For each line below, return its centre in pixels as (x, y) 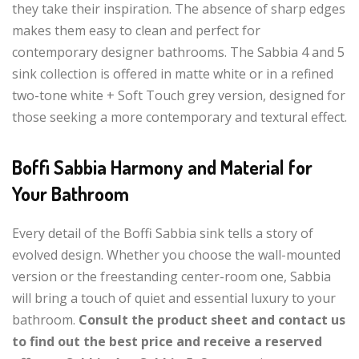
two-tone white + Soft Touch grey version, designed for (179, 95)
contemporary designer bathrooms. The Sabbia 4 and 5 (178, 52)
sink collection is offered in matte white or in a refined (173, 73)
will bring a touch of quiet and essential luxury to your (174, 298)
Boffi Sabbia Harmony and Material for (162, 167)
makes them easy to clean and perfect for (136, 30)
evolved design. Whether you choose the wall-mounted (176, 254)
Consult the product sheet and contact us (212, 319)
